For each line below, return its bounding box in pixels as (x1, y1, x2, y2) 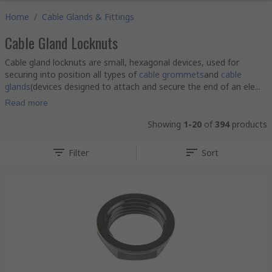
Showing (148, 118, 183, 130)
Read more (5, 98, 48, 107)
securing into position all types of (5, 69, 139, 80)
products (229, 118, 267, 130)
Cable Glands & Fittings (42, 11, 134, 22)
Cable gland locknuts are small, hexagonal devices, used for (5, 56, 239, 68)
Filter (69, 146, 89, 158)
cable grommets (139, 69, 204, 80)
